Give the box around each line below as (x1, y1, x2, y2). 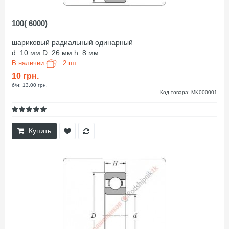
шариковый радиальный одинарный (12, 38, 133, 47)
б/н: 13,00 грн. (12, 82, 48, 88)
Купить (29, 127, 51, 135)
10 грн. (12, 72, 39, 81)
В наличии (12, 59, 46, 67)
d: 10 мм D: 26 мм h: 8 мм (12, 49, 99, 57)
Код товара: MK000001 (160, 89, 217, 96)
